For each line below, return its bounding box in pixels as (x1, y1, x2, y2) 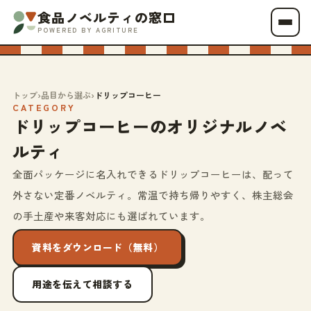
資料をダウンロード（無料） (32, 240, 164, 254)
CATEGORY (12, 101, 76, 114)
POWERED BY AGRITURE (37, 24, 140, 35)
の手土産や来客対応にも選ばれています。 (12, 208, 210, 223)
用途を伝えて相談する (32, 277, 133, 291)
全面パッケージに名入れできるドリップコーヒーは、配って (12, 167, 294, 181)
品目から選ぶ (41, 89, 91, 101)
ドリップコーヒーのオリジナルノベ (12, 114, 287, 138)
